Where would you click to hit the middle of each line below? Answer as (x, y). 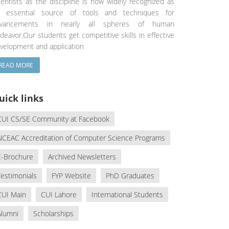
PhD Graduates (130, 176)
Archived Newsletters (82, 157)
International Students (128, 195)
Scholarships (54, 214)
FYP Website (72, 176)
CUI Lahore (59, 195)
